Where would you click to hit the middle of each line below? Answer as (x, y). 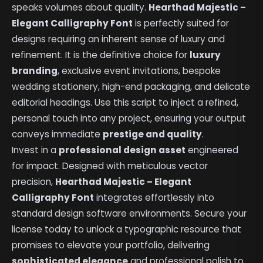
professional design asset (122, 150)
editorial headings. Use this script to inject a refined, (125, 102)
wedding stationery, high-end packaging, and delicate (131, 86)
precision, (34, 181)
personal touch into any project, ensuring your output (129, 118)
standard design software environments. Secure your (129, 213)
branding (35, 70)
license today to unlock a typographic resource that (127, 229)
